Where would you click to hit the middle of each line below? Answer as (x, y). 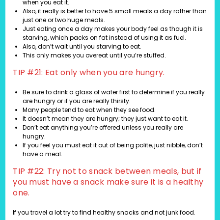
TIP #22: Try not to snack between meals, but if (107, 171)
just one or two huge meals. (64, 20)
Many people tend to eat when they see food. (89, 110)
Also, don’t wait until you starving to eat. (82, 47)
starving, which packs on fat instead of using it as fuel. (105, 38)
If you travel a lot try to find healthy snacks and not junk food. (104, 213)
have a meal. (43, 154)
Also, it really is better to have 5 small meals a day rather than (115, 11)
